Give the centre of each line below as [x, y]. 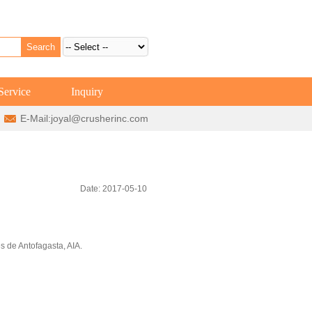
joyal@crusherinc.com [99, 119]
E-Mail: [35, 119]
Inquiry [87, 92]
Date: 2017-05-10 [114, 189]
